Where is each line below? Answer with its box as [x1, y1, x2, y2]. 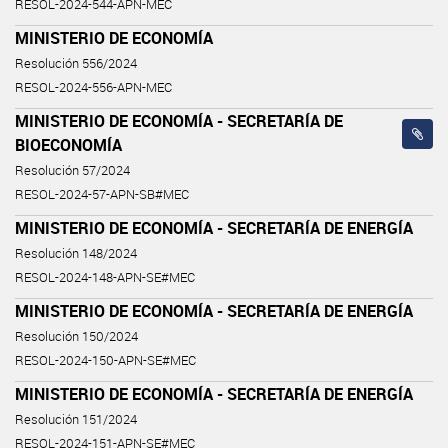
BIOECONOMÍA [15, 133, 122, 156]
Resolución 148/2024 [15, 244, 137, 262]
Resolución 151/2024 [15, 410, 137, 428]
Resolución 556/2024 [15, 54, 137, 72]
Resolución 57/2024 [15, 161, 130, 179]
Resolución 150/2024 [15, 327, 138, 345]
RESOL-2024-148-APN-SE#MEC [15, 268, 195, 286]
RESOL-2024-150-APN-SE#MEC [15, 351, 196, 369]
